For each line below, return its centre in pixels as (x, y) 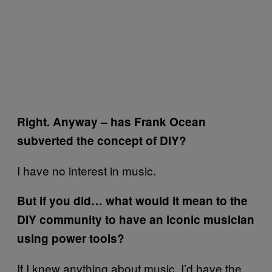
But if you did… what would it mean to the (132, 201)
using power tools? (71, 239)
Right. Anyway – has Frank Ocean (111, 122)
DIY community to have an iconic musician (136, 220)
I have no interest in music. (87, 171)
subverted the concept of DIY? (102, 141)
